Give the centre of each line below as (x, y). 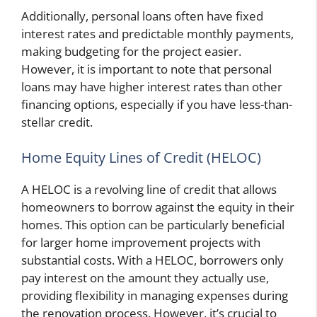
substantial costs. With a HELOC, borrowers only (152, 260)
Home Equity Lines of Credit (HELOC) (141, 157)
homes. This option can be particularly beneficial (153, 224)
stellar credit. (57, 122)
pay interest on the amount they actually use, (145, 277)
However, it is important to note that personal (146, 69)
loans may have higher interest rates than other (152, 87)
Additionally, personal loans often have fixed (142, 16)
